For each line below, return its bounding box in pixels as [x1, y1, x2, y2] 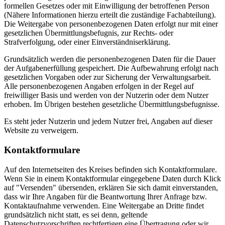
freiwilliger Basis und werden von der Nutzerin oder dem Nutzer [4, 91, 208, 100]
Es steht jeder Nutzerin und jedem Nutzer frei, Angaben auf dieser [4, 117, 212, 126]
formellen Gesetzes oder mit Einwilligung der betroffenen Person [4, 2, 209, 11]
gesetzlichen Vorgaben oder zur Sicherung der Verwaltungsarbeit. [4, 73, 211, 82]
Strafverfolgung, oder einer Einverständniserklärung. [4, 38, 170, 47]
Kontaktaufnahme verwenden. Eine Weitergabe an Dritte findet [4, 201, 204, 210]
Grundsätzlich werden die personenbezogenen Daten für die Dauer [4, 55, 215, 64]
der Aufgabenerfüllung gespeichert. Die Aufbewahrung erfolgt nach [4, 64, 218, 73]
